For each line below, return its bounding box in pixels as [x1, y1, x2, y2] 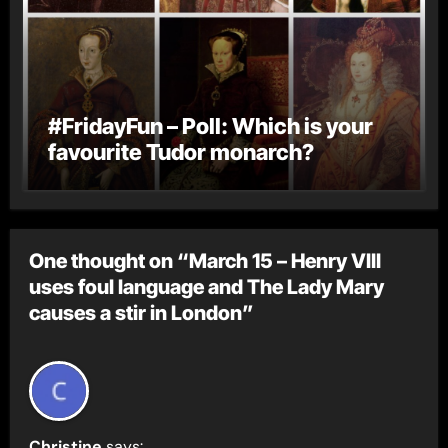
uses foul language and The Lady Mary [29, 275, 385, 299]
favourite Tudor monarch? [47, 138, 314, 165]
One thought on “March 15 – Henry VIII [29, 249, 382, 273]
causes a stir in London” [29, 301, 255, 325]
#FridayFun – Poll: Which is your [47, 112, 373, 139]
